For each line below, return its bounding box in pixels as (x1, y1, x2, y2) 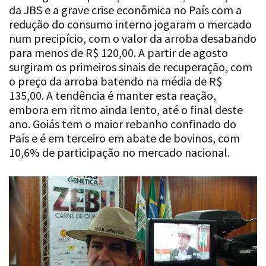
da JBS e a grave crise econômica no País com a (9, 2, 242, 17)
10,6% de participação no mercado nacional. (9, 144, 230, 160)
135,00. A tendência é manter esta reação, (9, 87, 216, 103)
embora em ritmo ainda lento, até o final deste (9, 102, 243, 117)
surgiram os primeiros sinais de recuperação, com (9, 59, 252, 74)
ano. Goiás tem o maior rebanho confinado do (9, 116, 236, 131)
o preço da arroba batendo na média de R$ (9, 73, 222, 88)
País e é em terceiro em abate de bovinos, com (9, 130, 240, 145)
